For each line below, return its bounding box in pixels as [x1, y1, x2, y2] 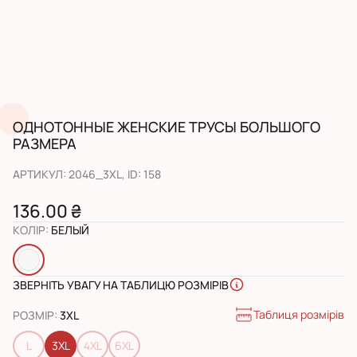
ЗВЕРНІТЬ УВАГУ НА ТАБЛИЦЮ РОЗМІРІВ [13, 277, 229, 292]
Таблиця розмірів [253, 307, 344, 323]
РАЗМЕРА [13, 134, 76, 154]
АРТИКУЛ [13, 167, 63, 182]
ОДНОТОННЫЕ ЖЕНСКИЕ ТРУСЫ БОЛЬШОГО [13, 117, 320, 137]
